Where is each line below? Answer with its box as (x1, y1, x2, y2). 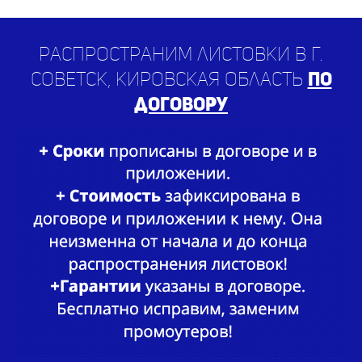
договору (134, 92, 228, 115)
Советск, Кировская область (30, 67, 308, 90)
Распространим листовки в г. (39, 42, 323, 65)
